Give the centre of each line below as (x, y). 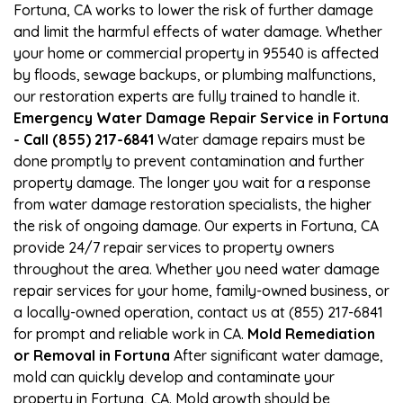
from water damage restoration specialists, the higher (193, 204)
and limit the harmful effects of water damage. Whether (198, 31)
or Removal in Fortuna (92, 355)
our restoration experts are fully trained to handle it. (187, 96)
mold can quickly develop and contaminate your (174, 376)
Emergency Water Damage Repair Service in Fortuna (201, 117)
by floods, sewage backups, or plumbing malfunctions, (195, 74)
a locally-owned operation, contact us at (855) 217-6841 (198, 312)
